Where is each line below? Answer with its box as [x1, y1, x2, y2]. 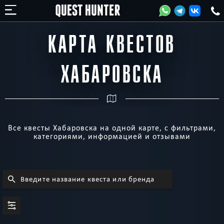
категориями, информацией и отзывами [33, 131, 190, 141]
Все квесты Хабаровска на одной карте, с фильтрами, [8, 123, 216, 133]
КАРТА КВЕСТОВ [48, 31, 176, 59]
